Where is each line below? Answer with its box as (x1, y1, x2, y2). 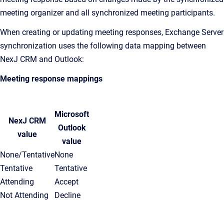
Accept (54, 176, 78, 186)
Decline (54, 190, 80, 200)
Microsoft (54, 109, 89, 119)
